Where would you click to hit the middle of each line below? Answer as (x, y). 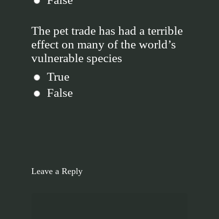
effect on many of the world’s (104, 44)
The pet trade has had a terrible (107, 31)
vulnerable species (77, 58)
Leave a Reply (57, 171)
